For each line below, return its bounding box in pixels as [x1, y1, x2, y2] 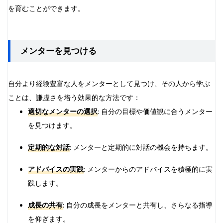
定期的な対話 [28, 142, 70, 152]
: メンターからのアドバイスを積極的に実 [84, 164, 213, 174]
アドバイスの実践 [28, 164, 84, 174]
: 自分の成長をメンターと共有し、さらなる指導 [63, 200, 213, 210]
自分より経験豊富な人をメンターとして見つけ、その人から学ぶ [8, 79, 210, 89]
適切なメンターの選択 [28, 107, 98, 116]
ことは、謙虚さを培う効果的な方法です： [8, 93, 140, 103]
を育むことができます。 [8, 3, 85, 13]
